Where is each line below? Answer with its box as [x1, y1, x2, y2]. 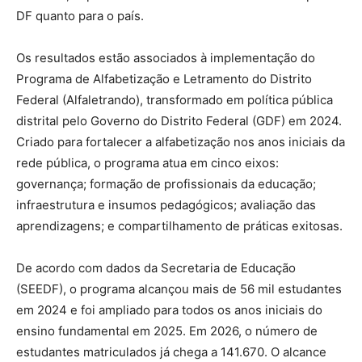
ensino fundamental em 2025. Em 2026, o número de [16, 322, 318, 339]
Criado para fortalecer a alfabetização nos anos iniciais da [16, 133, 345, 149]
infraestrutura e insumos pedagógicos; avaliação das [16, 196, 316, 213]
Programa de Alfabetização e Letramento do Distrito [16, 70, 312, 86]
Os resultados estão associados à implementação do [16, 49, 315, 65]
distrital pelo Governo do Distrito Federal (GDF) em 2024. [16, 112, 342, 128]
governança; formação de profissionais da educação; [16, 175, 316, 192]
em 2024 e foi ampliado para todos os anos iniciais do [16, 301, 322, 318]
